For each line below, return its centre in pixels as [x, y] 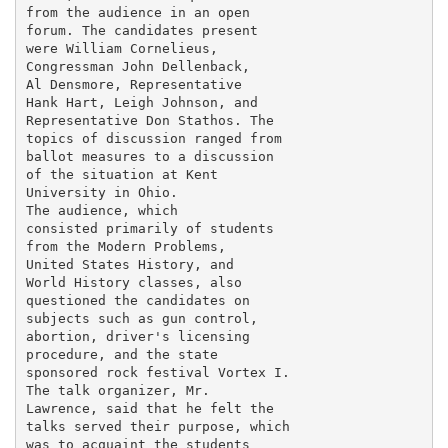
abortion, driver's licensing [137, 336]
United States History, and [129, 264]
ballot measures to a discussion [149, 156]
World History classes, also [133, 282]
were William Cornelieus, [121, 48]
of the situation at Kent [121, 174]
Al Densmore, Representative [133, 84]
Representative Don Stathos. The [149, 120]
